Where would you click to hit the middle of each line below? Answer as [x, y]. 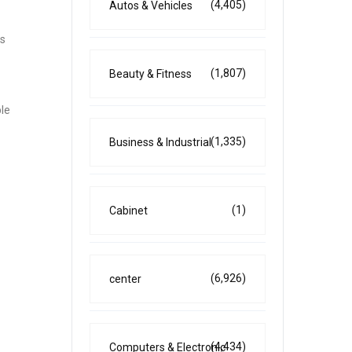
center [125, 279]
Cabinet [128, 211]
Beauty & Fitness [150, 74]
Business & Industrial [160, 142]
